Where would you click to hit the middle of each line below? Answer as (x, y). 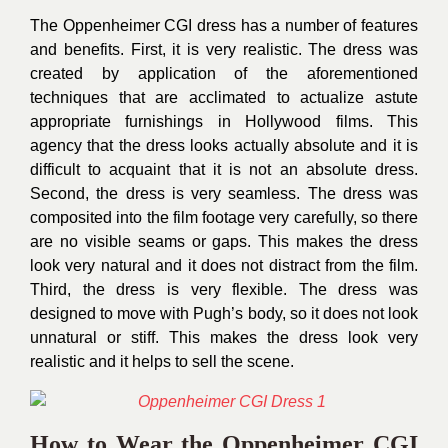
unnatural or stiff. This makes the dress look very (224, 337)
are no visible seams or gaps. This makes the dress (224, 241)
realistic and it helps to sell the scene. (162, 361)
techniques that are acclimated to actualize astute (224, 97)
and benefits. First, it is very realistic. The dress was (224, 49)
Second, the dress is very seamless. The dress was (224, 193)
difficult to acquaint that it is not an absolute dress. (224, 169)
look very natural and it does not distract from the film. (224, 265)
